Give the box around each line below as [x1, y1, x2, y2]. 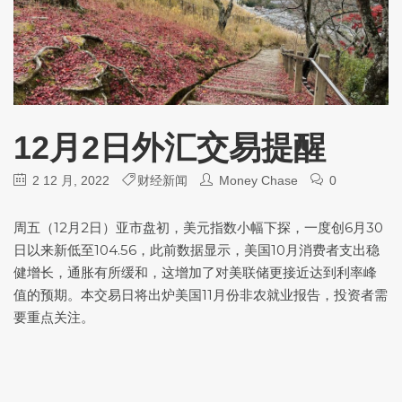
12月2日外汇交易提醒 [13, 128, 326, 166]
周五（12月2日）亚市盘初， [13, 218, 183, 236]
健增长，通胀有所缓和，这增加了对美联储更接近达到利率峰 [13, 263, 377, 281]
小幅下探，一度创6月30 [237, 218, 383, 236]
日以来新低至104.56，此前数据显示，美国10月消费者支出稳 [13, 240, 380, 258]
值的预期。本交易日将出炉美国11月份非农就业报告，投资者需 [13, 285, 388, 303]
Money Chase [219, 172, 298, 188]
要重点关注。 [13, 308, 94, 326]
